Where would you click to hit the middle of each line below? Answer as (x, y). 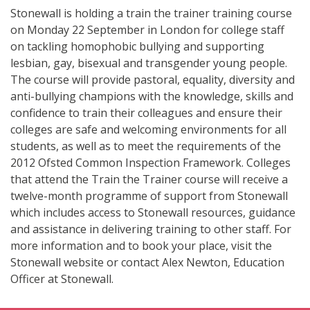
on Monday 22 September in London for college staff (147, 29)
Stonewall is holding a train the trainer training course (151, 13)
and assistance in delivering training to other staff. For (151, 229)
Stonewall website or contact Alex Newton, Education (147, 262)
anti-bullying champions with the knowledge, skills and (152, 96)
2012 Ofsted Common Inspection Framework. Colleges (151, 162)
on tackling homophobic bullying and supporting (137, 46)
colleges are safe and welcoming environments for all (148, 129)
